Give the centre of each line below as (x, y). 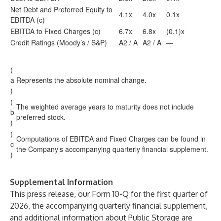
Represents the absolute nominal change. (81, 80)
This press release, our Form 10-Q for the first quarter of (109, 194)
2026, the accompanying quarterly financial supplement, (109, 206)
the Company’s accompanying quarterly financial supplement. (112, 149)
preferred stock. (41, 117)
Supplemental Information (61, 182)
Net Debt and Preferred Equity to (61, 9)
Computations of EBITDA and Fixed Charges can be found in (111, 139)
